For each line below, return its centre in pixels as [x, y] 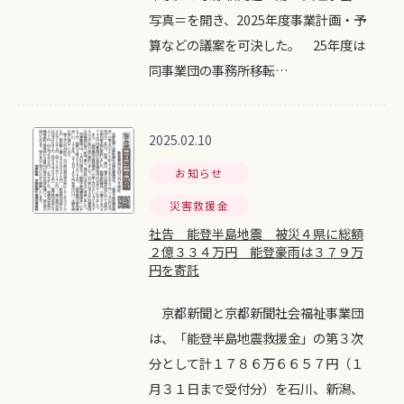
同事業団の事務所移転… [218, 70]
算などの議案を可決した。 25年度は [257, 45]
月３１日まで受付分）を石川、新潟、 [256, 388]
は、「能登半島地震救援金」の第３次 [256, 338]
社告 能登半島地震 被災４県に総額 [256, 234]
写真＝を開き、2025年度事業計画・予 [257, 19]
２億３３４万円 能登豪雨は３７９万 [256, 252]
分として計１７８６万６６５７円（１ [256, 363]
